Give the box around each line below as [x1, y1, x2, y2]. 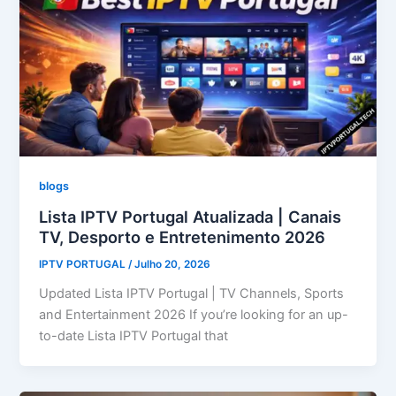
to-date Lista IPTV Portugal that [39, 327, 229, 344]
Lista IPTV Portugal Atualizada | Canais [39, 207, 342, 227]
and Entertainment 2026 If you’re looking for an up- [39, 306, 349, 323]
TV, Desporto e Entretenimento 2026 [39, 227, 326, 247]
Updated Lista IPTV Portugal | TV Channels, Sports [39, 285, 345, 301]
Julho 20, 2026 [134, 258, 211, 270]
